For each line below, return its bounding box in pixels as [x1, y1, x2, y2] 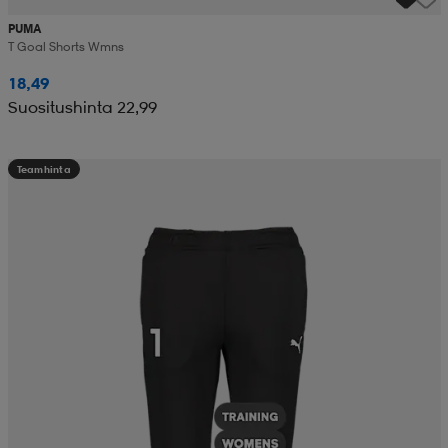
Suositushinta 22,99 [7, 97, 157, 118]
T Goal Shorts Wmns [7, 39, 124, 55]
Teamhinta [16, 163, 71, 176]
